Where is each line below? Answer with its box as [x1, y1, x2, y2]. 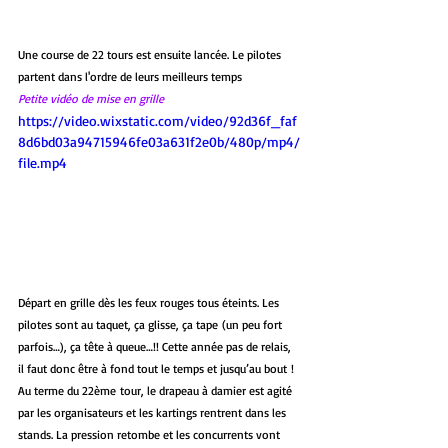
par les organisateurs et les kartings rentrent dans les [18, 404, 289, 420]
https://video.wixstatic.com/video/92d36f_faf [18, 112, 297, 130]
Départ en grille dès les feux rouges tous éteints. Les [18, 294, 282, 310]
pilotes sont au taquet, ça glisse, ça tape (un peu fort [18, 316, 285, 332]
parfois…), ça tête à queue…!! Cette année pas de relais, [18, 338, 294, 354]
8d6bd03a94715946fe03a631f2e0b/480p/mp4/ [18, 133, 300, 151]
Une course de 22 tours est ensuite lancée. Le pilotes [18, 47, 284, 63]
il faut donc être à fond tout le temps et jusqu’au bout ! [18, 360, 294, 376]
